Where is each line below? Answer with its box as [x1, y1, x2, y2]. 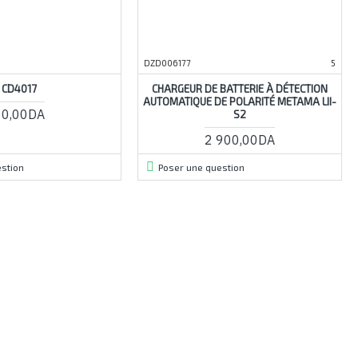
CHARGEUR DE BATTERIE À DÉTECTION [151, 82, 328, 95]
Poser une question [157, 161, 245, 173]
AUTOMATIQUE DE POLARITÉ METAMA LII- [142, 94, 336, 108]
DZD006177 [143, 57, 191, 68]
